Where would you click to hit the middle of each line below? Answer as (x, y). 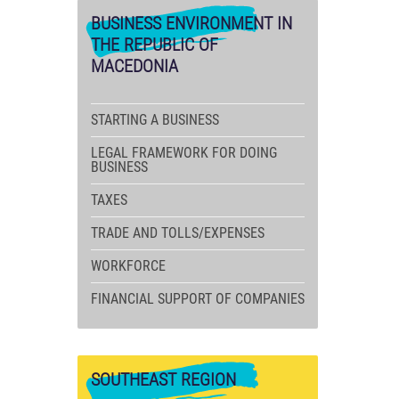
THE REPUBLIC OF (155, 45)
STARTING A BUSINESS (155, 120)
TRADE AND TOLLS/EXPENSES (178, 233)
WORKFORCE (128, 266)
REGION (206, 379)
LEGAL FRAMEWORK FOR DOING (184, 153)
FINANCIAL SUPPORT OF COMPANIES (198, 299)
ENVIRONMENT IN (227, 23)
